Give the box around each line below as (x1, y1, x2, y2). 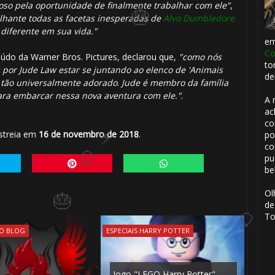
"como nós (178, 51, 222, 63)
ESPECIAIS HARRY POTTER (106, 225, 190, 235)
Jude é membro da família (121, 77, 228, 89)
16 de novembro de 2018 (38, 128, 139, 141)
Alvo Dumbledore (163, 12, 234, 25)
